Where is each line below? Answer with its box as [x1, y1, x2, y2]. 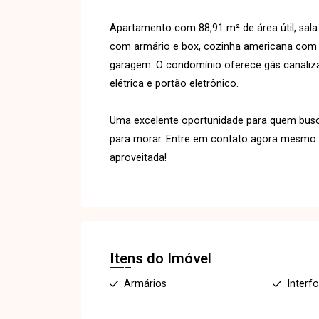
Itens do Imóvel [110, 250, 211, 267]
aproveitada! [110, 152, 167, 164]
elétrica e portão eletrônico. [110, 78, 239, 90]
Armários [124, 278, 167, 290]
